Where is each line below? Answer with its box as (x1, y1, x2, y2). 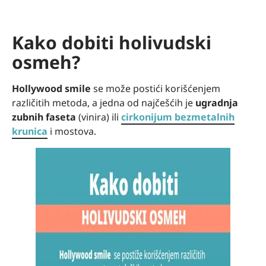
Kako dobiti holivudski (12, 30, 211, 55)
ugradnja (195, 96, 238, 109)
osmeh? (12, 49, 80, 74)
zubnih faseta (12, 110, 76, 123)
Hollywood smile (12, 81, 91, 95)
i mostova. (47, 124, 99, 138)
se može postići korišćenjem (91, 81, 220, 95)
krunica (12, 124, 47, 138)
